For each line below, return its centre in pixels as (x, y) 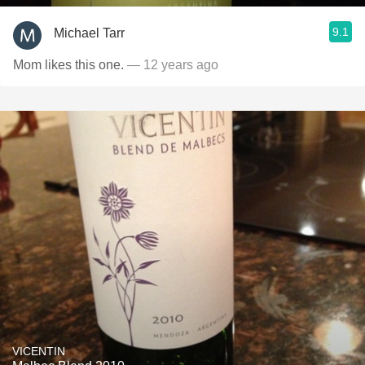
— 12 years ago (171, 65)
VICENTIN (39, 351)
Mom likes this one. (68, 65)
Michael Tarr (89, 33)
